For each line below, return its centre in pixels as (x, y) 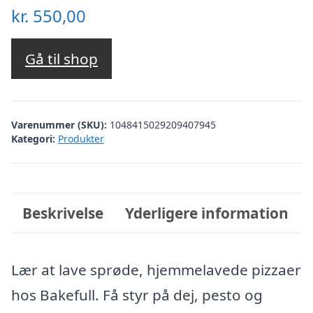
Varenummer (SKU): (60, 124)
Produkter (81, 138)
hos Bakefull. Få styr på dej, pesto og (137, 295)
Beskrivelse (63, 213)
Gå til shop (61, 59)
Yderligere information (207, 213)
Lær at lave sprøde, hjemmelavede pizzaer (156, 270)
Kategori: (33, 138)
